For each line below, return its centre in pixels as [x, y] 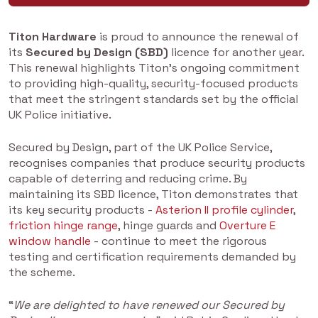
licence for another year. [236, 53]
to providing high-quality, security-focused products [153, 84]
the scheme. [42, 273]
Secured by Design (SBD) [97, 53]
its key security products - [82, 210]
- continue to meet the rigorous [179, 241]
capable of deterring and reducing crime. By [128, 179]
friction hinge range [63, 226]
